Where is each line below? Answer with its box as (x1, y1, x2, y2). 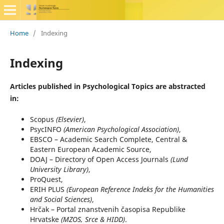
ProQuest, (29, 174, 63, 184)
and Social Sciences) (29, 194, 92, 204)
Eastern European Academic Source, (29, 144, 151, 154)
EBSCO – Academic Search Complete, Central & (29, 134, 187, 144)
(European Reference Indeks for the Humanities (66, 184, 214, 194)
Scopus (29, 114, 56, 124)
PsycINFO (29, 124, 63, 134)
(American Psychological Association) (63, 124, 179, 134)
